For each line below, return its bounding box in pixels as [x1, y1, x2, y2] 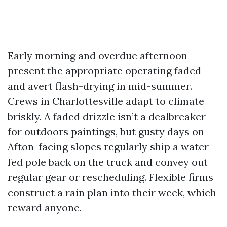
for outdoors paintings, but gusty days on [8, 125, 204, 138]
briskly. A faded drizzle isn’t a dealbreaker [8, 109, 206, 123]
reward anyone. [8, 201, 82, 214]
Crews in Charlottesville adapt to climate [8, 94, 204, 107]
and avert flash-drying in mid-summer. [8, 79, 192, 92]
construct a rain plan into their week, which [8, 185, 216, 199]
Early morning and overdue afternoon [8, 49, 187, 62]
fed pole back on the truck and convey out [8, 155, 208, 168]
